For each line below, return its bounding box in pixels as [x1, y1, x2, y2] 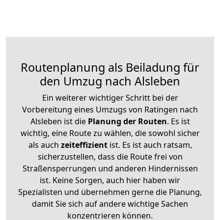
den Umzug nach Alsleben [40, 73, 180, 89]
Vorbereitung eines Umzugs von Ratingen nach [22, 104, 198, 115]
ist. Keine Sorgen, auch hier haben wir [40, 174, 180, 186]
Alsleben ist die [30, 115, 86, 127]
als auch [28, 139, 61, 150]
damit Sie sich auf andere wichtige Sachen [32, 198, 188, 209]
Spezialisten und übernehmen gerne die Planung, [18, 186, 202, 197]
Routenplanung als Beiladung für [21, 59, 199, 75]
